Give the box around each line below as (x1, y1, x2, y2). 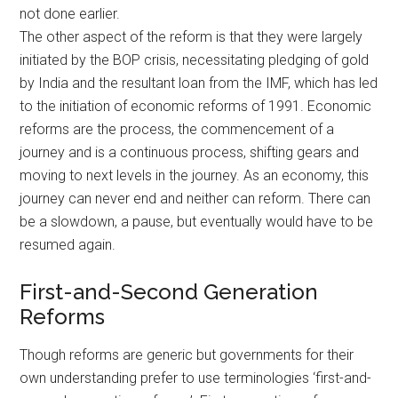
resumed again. (20, 235, 116, 253)
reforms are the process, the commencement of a (20, 120, 335, 138)
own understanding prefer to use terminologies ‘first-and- (20, 369, 372, 386)
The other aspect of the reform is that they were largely (20, 28, 363, 45)
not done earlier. (20, 4, 121, 22)
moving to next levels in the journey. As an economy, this (20, 166, 370, 184)
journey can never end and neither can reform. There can (20, 189, 371, 207)
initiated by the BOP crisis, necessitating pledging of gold (20, 51, 370, 68)
